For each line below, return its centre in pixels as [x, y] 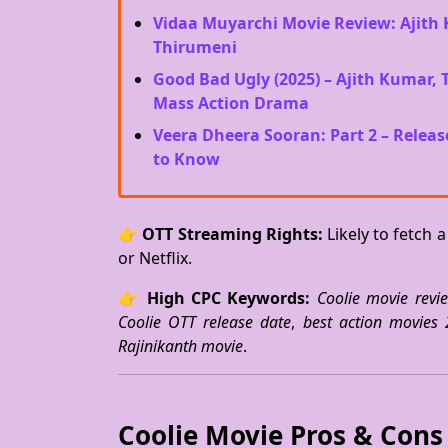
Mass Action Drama [231, 103]
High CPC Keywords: [228, 298]
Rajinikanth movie [180, 346]
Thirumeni [195, 47]
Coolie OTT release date [205, 322]
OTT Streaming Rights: [232, 234]
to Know [186, 159]
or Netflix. [155, 258]
